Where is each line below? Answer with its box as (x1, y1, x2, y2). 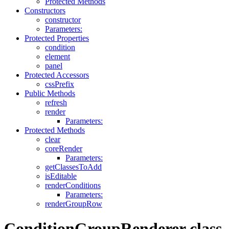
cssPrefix (45, 79, 74, 88)
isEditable (45, 171, 77, 180)
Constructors (25, 6, 65, 15)
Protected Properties (25, 33, 89, 42)
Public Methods (25, 88, 75, 98)
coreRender (45, 144, 82, 153)
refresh (45, 98, 67, 107)
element (45, 52, 70, 61)
